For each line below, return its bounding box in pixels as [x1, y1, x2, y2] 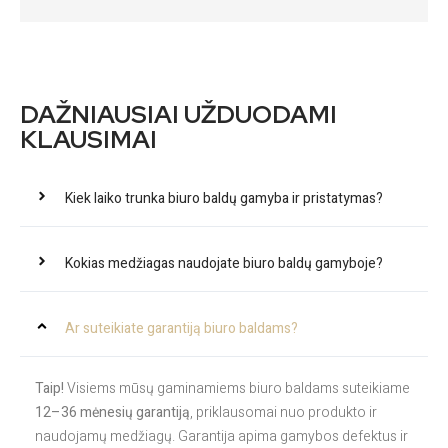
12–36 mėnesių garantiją [35, 401, 190, 423]
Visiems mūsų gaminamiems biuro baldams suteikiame [64, 377, 410, 399]
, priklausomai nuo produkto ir [190, 401, 377, 423]
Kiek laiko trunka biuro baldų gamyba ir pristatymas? [65, 187, 383, 209]
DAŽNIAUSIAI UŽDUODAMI [20, 97, 337, 131]
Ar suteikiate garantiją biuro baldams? [65, 317, 298, 339]
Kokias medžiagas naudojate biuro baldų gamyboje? [65, 252, 383, 274]
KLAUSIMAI [20, 122, 157, 156]
